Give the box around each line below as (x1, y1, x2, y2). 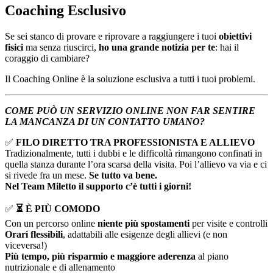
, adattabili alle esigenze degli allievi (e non (63, 229, 227, 239)
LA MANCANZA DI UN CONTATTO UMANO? (5, 116, 205, 127)
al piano (196, 250, 229, 261)
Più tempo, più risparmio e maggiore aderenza (5, 250, 196, 261)
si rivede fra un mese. (5, 169, 89, 180)
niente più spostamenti (97, 218, 190, 229)
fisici (5, 41, 23, 52)
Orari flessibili (5, 229, 63, 239)
